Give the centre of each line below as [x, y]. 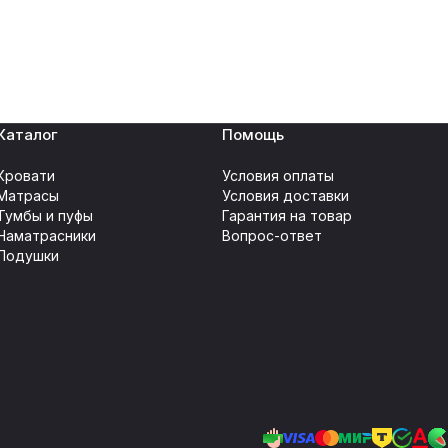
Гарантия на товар [287, 215]
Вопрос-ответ [272, 235]
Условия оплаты [278, 175]
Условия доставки [285, 195]
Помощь [253, 134]
